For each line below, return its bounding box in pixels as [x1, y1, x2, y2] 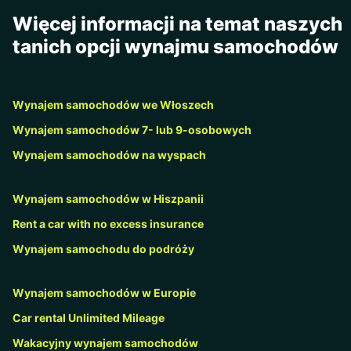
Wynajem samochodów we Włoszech [13, 97, 214, 111]
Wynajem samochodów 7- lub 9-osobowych [13, 122, 251, 136]
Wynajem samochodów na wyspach [13, 147, 206, 161]
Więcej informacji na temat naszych [13, 12, 342, 35]
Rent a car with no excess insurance [13, 216, 204, 230]
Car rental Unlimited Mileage [13, 310, 165, 324]
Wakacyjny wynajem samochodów [13, 335, 198, 349]
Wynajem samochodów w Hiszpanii [13, 191, 204, 205]
